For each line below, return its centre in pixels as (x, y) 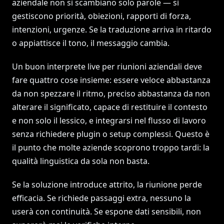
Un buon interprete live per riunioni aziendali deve (107, 66)
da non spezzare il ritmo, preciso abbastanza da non (111, 93)
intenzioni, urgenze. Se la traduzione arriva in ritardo (112, 29)
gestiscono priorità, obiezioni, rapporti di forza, (101, 16)
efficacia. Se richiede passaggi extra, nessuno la (101, 198)
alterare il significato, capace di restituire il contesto (110, 107)
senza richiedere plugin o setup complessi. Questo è (111, 134)
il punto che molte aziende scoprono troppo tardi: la (111, 147)
